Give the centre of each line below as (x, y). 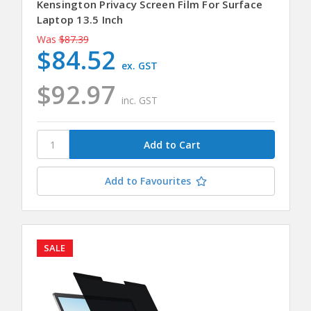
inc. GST (140, 101)
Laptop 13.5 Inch (80, 20)
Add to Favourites (148, 181)
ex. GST (140, 66)
